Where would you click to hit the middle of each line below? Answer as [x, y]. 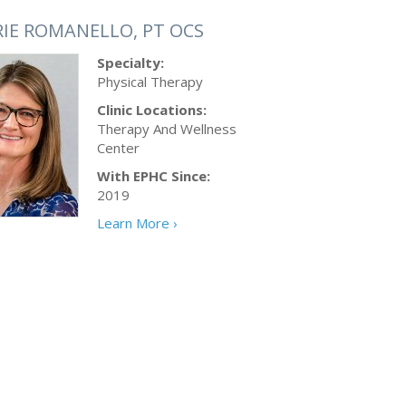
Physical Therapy [150, 82]
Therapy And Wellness [167, 129]
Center [118, 148]
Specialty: [130, 63]
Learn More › [137, 223]
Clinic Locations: [152, 110]
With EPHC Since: [154, 176]
